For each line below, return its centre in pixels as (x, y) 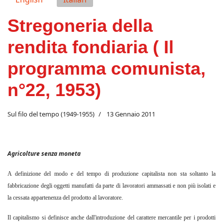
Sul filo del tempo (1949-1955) (51, 114)
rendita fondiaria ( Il (91, 47)
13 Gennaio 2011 (131, 114)
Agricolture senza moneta (44, 154)
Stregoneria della (80, 26)
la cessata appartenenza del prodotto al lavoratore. (65, 198)
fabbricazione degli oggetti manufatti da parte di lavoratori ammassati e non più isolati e (111, 186)
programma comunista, (107, 69)
